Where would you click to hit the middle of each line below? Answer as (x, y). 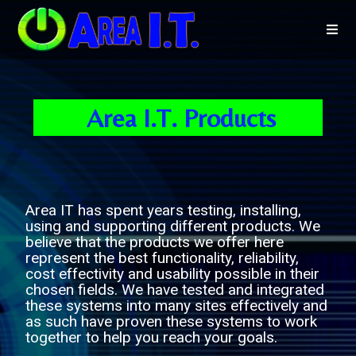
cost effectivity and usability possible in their (173, 274)
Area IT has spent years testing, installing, (164, 210)
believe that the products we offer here (155, 242)
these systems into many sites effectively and (177, 306)
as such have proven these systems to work (172, 321)
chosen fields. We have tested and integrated (175, 290)
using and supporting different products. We (173, 226)
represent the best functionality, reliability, (163, 258)
